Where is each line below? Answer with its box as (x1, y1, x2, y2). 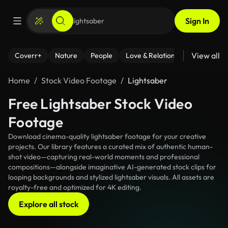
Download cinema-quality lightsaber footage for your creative (8, 132, 206, 141)
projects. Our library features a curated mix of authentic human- (8, 142, 213, 151)
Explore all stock (19, 199, 78, 209)
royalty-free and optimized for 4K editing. (8, 183, 141, 192)
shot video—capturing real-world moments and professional (8, 152, 199, 161)
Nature (55, 51, 77, 60)
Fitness (204, 51, 226, 60)
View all (191, 50, 220, 61)
